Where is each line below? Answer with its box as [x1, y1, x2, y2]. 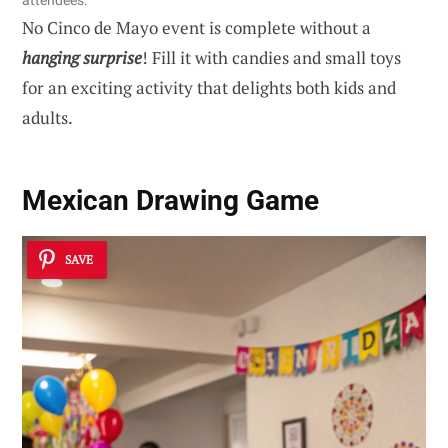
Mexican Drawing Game [22, 183, 319, 217]
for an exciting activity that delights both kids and [22, 76, 396, 100]
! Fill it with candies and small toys [142, 46, 401, 70]
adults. [22, 106, 73, 130]
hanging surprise [22, 46, 142, 70]
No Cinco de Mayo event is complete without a [22, 16, 371, 40]
